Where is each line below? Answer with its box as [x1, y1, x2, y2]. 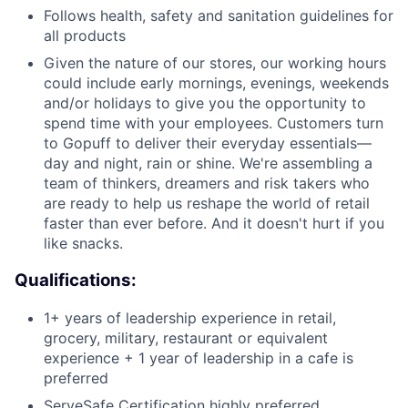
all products [44, 26, 126, 46]
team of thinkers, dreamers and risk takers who [44, 174, 370, 193]
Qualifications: [15, 270, 137, 291]
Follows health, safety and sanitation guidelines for [44, 6, 393, 25]
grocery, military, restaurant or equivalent [44, 328, 328, 347]
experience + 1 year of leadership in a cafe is [44, 348, 353, 367]
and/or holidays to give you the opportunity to [44, 94, 366, 113]
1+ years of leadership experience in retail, [44, 308, 336, 327]
